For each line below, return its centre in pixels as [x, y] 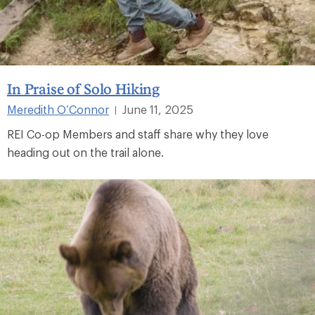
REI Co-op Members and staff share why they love [138, 134]
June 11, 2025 [158, 109]
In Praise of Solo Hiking [84, 88]
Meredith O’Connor [58, 109]
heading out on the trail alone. [85, 152]
